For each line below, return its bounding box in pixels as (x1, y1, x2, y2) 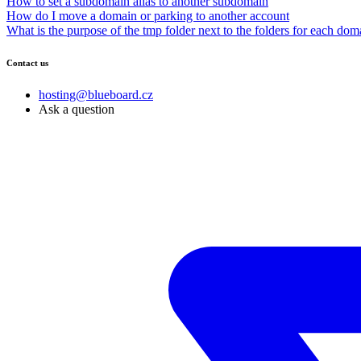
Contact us (6, 57, 48, 68)
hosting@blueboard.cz (39, 87, 153, 102)
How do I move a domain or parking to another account (6, 8, 289, 23)
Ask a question (39, 102, 114, 116)
